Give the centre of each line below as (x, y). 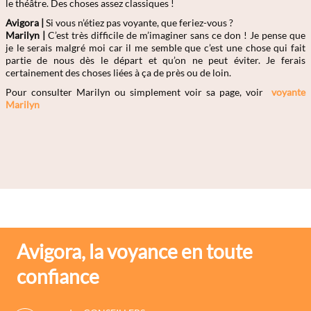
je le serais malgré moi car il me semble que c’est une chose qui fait (155, 48)
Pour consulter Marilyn (58, 92)
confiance (58, 276)
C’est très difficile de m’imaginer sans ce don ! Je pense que (175, 35)
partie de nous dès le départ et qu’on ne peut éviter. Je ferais (155, 60)
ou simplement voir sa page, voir (187, 92)
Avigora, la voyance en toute (135, 251)
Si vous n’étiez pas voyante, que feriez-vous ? (140, 23)
